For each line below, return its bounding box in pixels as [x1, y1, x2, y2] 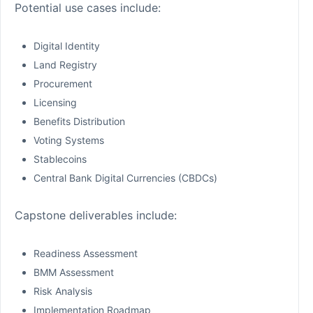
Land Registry [34, 58, 97, 71]
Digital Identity [34, 39, 100, 52]
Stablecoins [34, 152, 87, 165]
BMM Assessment [34, 265, 114, 278]
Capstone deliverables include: [15, 208, 177, 222]
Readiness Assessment [34, 247, 138, 259]
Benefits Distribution [34, 115, 125, 127]
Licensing [34, 96, 77, 108]
